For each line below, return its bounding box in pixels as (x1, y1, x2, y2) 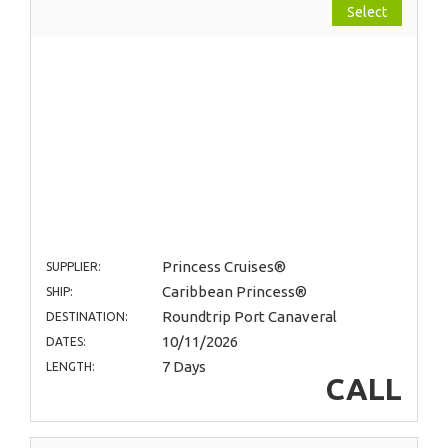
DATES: (46, 334, 86, 348)
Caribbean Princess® (161, 282, 307, 300)
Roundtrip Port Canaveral (161, 307, 337, 325)
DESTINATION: (46, 309, 128, 323)
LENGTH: (46, 359, 95, 373)
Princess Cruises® (161, 257, 286, 275)
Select (347, 3, 387, 20)
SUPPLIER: (46, 259, 101, 273)
